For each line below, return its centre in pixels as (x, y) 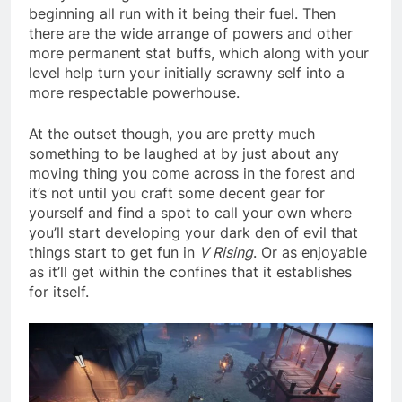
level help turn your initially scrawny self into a (187, 72)
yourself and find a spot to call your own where (190, 212)
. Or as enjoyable (310, 252)
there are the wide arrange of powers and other (191, 33)
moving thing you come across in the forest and (192, 173)
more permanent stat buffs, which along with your (199, 52)
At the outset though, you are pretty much (172, 133)
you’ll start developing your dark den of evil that (193, 232)
